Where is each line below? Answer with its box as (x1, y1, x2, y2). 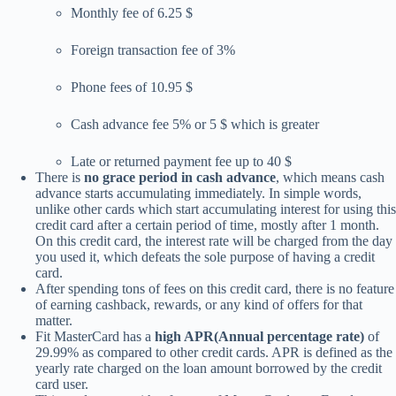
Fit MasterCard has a (35, 329, 155, 345)
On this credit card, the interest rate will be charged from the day (35, 233, 392, 249)
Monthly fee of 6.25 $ (71, 5, 193, 21)
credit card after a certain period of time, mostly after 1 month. (35, 217, 379, 233)
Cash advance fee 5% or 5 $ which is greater (71, 117, 319, 133)
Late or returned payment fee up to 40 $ (71, 154, 292, 170)
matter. (35, 313, 72, 329)
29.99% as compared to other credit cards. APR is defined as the (35, 345, 392, 361)
